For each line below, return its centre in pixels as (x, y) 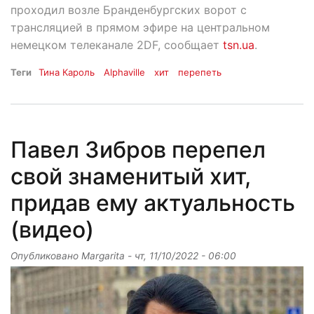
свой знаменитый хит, (131, 176)
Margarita (103, 255)
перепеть (200, 72)
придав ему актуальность (153, 203)
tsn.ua (239, 45)
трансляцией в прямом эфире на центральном (140, 27)
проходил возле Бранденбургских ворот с (129, 9)
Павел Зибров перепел (138, 149)
